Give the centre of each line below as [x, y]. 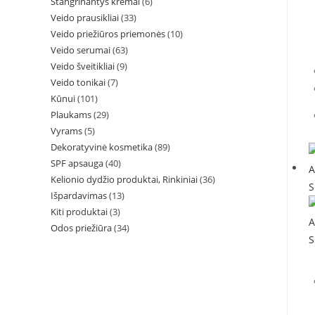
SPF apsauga [77, 163]
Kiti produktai [79, 212]
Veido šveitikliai [83, 66]
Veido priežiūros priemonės [108, 34]
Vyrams [66, 131]
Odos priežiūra [81, 228]
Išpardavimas [79, 195]
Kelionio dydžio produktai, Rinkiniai [124, 179]
